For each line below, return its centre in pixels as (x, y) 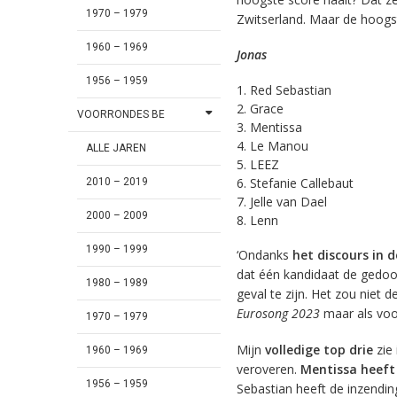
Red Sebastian (290, 90)
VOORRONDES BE (121, 115)
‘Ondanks (264, 255)
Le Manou (279, 146)
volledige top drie (319, 349)
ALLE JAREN (117, 148)
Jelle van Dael (288, 202)
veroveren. (268, 369)
